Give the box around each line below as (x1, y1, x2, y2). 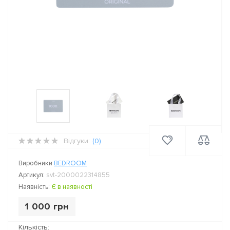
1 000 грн (25, 201, 69, 212)
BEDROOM (54, 159, 87, 167)
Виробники (18, 159, 54, 167)
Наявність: (18, 183, 51, 191)
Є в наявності (51, 183, 92, 191)
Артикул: (18, 171, 46, 179)
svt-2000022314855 (46, 171, 110, 179)
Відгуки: (64, 136, 90, 145)
